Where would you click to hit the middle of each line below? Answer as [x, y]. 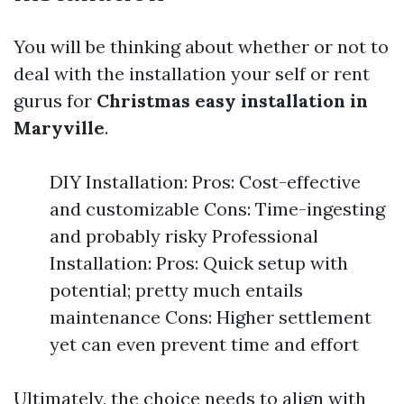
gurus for [55, 101]
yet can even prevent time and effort [204, 344]
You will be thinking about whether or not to [201, 46]
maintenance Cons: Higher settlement [211, 317]
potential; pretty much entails [176, 290]
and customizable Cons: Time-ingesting [217, 209]
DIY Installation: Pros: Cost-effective [205, 182]
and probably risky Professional [184, 236]
